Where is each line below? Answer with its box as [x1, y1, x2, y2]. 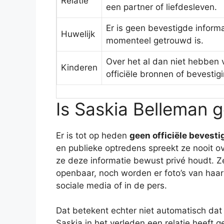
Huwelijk [61, 29, 95, 39]
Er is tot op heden [56, 130, 129, 140]
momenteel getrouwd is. [106, 35, 203, 46]
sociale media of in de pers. [56, 180, 167, 190]
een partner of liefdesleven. [106, 2, 217, 12]
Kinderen [61, 62, 97, 73]
